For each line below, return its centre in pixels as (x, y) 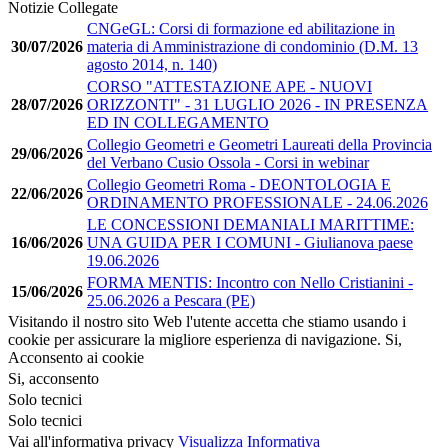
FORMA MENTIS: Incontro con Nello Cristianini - (250, 282)
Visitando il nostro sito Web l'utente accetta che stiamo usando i (207, 321)
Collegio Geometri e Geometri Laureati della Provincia (259, 144)
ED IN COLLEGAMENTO (178, 122)
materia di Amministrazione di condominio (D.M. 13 (252, 46)
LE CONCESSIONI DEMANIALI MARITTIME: (250, 224)
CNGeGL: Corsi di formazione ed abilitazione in (241, 28)
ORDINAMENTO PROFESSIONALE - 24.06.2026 (257, 202)
